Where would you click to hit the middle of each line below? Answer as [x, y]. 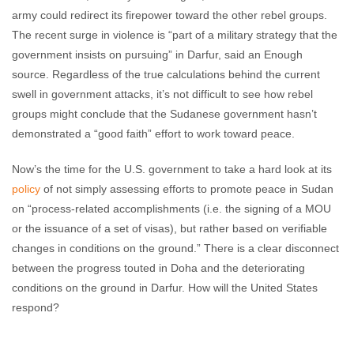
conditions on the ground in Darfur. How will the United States [165, 288]
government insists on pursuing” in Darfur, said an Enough [157, 55]
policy [26, 189]
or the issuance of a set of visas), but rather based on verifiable [169, 228]
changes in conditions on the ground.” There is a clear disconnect [175, 248]
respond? [36, 307]
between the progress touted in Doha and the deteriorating [158, 268]
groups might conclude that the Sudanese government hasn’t [164, 114]
